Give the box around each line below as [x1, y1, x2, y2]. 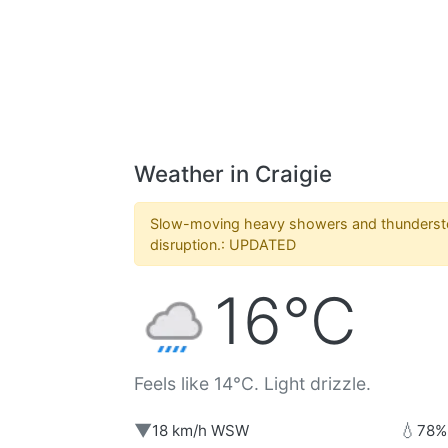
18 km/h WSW [152, 420, 249, 440]
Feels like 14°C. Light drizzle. [134, 373, 371, 395]
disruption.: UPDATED [150, 236, 296, 254]
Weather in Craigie [134, 160, 332, 188]
